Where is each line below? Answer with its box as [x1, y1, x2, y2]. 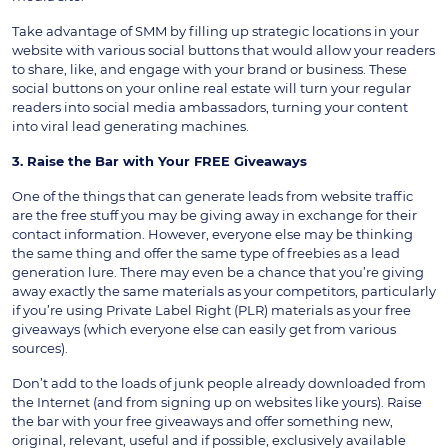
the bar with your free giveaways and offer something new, [12, 412, 393, 429]
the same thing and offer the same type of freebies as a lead [12, 244, 400, 261]
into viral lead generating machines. [12, 117, 249, 134]
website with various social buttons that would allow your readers [12, 41, 435, 58]
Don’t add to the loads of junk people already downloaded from [12, 374, 426, 391]
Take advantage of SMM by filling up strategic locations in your [12, 22, 419, 39]
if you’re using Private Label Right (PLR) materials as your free [12, 301, 411, 318]
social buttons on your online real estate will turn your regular [12, 79, 411, 96]
